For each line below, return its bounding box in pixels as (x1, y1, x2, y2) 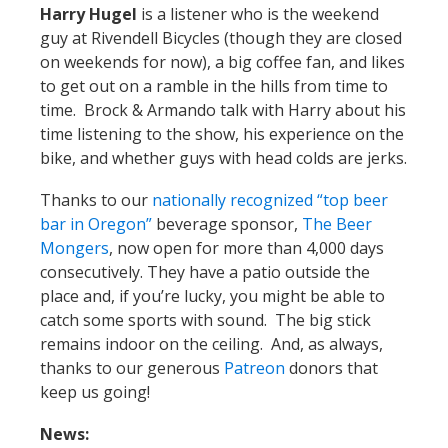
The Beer (302, 213, 372, 236)
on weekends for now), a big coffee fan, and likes (40, 51, 405, 74)
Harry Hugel (40, 3, 137, 26)
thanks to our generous (40, 357, 224, 380)
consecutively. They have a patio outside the (40, 261, 370, 284)
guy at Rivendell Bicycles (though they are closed (40, 27, 402, 50)
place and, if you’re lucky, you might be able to (40, 285, 385, 308)
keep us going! (40, 381, 150, 404)
